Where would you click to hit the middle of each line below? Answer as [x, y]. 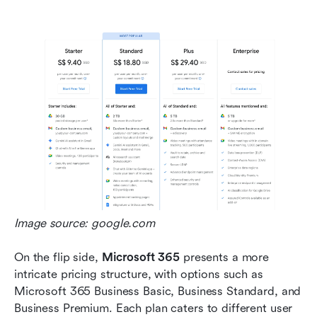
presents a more [224, 258]
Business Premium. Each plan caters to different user [154, 309]
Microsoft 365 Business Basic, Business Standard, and [158, 292]
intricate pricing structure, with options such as [139, 275]
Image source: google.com [85, 224]
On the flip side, [58, 258]
